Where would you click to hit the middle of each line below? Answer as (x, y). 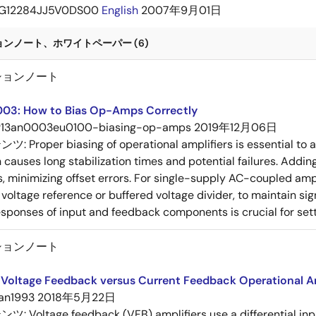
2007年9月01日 (181, 10)
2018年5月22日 (77, 297)
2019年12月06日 (236, 127)
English (120, 10)
